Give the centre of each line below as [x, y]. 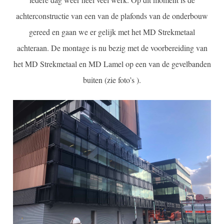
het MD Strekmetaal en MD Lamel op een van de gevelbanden [112, 64]
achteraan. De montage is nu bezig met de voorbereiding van [112, 48]
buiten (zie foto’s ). [112, 80]
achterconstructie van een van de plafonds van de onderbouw [112, 16]
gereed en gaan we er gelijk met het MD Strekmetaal [112, 32]
